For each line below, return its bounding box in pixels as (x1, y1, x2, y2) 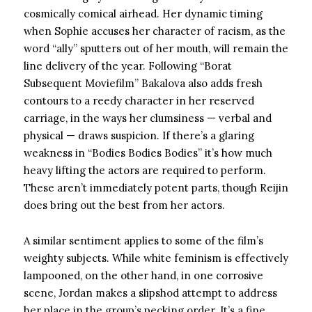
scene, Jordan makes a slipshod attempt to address (24, 286, 277, 299)
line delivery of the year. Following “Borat (24, 59, 232, 72)
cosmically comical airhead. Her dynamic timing (24, 7, 263, 20)
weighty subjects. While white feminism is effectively (24, 251, 288, 265)
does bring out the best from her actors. (24, 198, 225, 212)
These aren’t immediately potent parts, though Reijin (24, 181, 288, 194)
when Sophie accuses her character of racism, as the (24, 24, 286, 38)
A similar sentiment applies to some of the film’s (24, 234, 263, 247)
